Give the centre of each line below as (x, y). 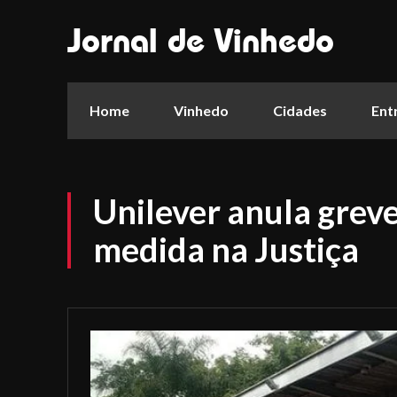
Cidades (300, 110)
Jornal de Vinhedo (201, 41)
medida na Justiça (226, 249)
